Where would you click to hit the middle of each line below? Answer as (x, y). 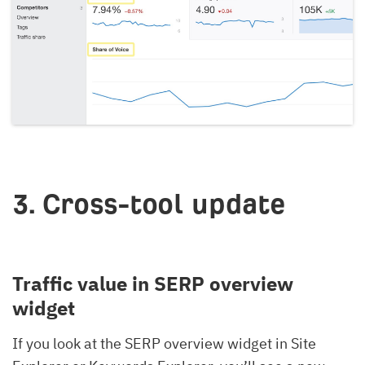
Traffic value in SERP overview (153, 283)
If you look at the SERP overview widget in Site (164, 343)
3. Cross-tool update (149, 204)
